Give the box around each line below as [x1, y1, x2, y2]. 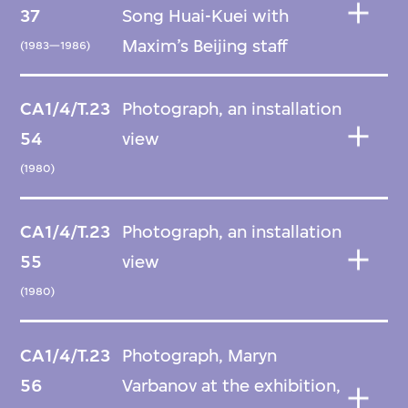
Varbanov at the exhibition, [122, 374, 342, 396]
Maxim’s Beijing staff [122, 35, 289, 56]
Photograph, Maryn [122, 344, 278, 366]
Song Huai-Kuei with [122, 5, 290, 26]
